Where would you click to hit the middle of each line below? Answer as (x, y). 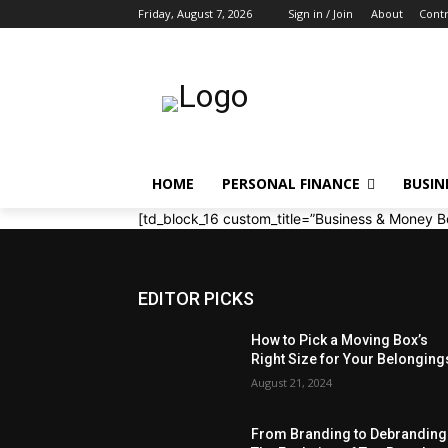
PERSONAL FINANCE (291, 183)
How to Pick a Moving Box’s (340, 340)
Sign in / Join (320, 13)
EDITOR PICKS (196, 298)
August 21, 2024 (292, 382)
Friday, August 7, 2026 (195, 13)
